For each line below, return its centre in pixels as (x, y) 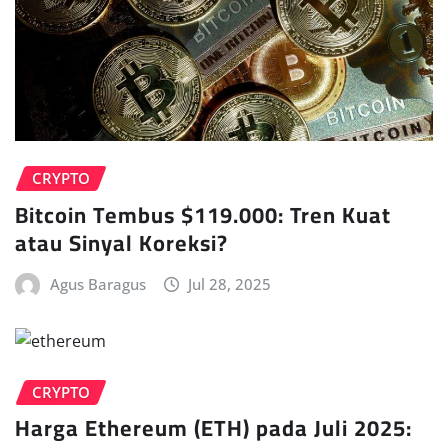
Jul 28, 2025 (230, 283)
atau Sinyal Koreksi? (121, 242)
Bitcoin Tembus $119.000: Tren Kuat (203, 214)
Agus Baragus (97, 283)
